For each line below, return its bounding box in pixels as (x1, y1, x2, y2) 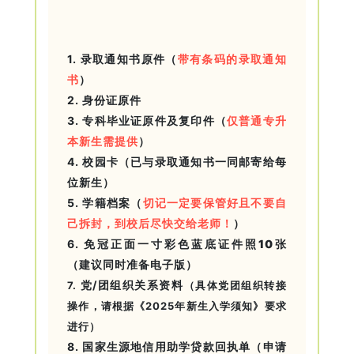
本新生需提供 (67, 134, 139, 148)
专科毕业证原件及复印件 (82, 113, 215, 127)
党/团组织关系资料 (80, 277, 184, 292)
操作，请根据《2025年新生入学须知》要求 (67, 299, 287, 312)
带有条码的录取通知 (177, 51, 287, 66)
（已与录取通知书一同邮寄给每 (119, 154, 287, 168)
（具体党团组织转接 (183, 278, 287, 292)
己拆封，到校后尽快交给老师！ (67, 216, 234, 230)
